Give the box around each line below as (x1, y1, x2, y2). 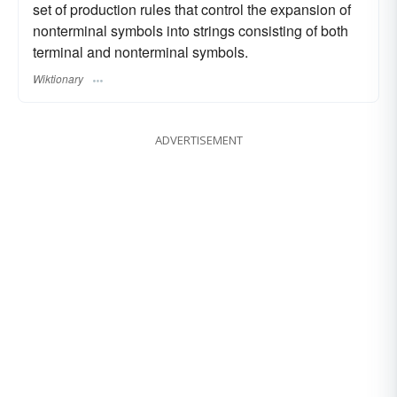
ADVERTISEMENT (154, 132, 243, 149)
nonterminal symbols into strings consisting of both (33, 20, 348, 41)
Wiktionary (33, 71, 83, 87)
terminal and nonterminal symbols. (33, 42, 248, 62)
